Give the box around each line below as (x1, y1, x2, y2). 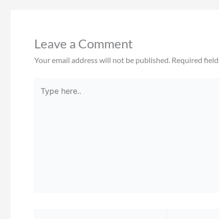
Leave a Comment (34, 36, 133, 52)
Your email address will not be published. (34, 55, 170, 65)
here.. (34, 92, 52, 102)
